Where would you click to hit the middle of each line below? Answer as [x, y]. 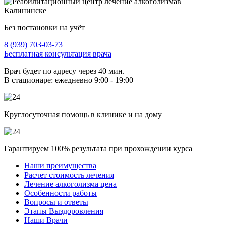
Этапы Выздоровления [64, 211]
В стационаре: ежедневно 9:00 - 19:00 [69, 80]
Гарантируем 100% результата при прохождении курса [98, 148]
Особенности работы [61, 193]
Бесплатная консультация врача [58, 53]
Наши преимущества [60, 165]
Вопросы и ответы [56, 202]
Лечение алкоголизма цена [70, 184]
